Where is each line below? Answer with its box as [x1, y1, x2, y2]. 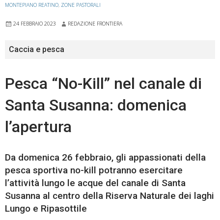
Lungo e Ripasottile [5, 202, 87, 214]
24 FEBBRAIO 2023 [13, 20, 56, 27]
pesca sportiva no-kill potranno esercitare [5, 164, 183, 176]
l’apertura [5, 117, 72, 136]
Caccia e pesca [9, 44, 64, 54]
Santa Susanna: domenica [5, 95, 187, 114]
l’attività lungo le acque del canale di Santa [5, 177, 186, 189]
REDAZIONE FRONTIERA [68, 20, 122, 27]
